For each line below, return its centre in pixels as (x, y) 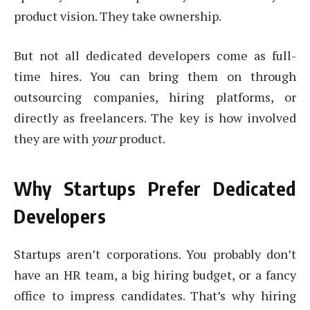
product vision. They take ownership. (118, 16)
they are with (53, 139)
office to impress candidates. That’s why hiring (155, 295)
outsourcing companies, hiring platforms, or (155, 97)
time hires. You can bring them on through (155, 76)
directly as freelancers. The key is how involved (155, 118)
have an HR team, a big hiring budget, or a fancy (155, 274)
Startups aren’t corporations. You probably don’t (155, 254)
